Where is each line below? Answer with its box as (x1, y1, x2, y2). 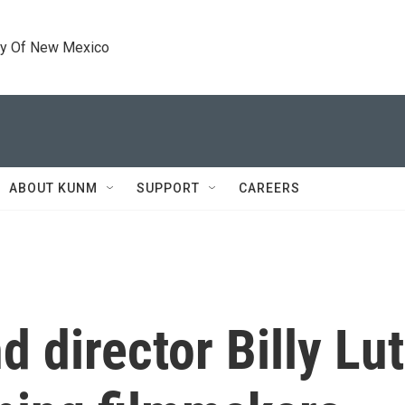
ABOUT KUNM (9, 181, 98, 195)
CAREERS (239, 181, 300, 195)
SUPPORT (137, 181, 200, 195)
